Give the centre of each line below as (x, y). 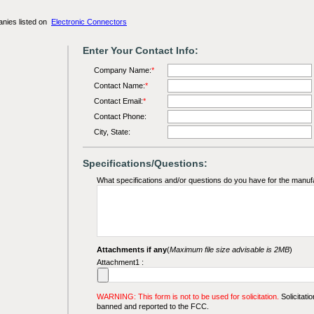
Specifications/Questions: (145, 163)
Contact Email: (118, 101)
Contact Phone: (120, 116)
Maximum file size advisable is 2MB (229, 250)
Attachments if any (131, 250)
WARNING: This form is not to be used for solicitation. (187, 296)
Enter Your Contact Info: (140, 50)
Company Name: (122, 70)
